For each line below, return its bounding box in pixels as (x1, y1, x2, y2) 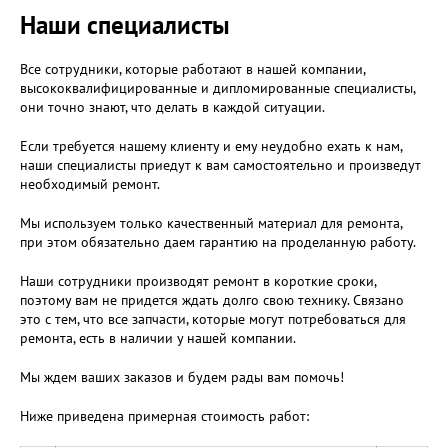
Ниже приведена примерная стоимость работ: (20, 407, 309, 425)
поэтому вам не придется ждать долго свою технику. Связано (20, 291, 404, 309)
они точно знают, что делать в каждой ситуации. (20, 98, 325, 116)
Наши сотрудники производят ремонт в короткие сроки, (20, 272, 376, 290)
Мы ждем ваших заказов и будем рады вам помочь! (20, 368, 344, 386)
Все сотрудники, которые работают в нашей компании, (20, 60, 365, 78)
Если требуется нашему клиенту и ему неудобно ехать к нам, (20, 137, 402, 155)
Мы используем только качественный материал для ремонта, (20, 214, 402, 232)
